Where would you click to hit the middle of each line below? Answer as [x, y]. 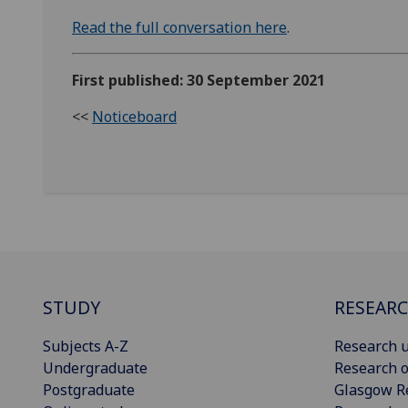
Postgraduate [89, 390]
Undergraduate [95, 368]
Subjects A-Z [86, 347]
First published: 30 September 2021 [199, 81]
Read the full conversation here [179, 28]
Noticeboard [134, 117]
